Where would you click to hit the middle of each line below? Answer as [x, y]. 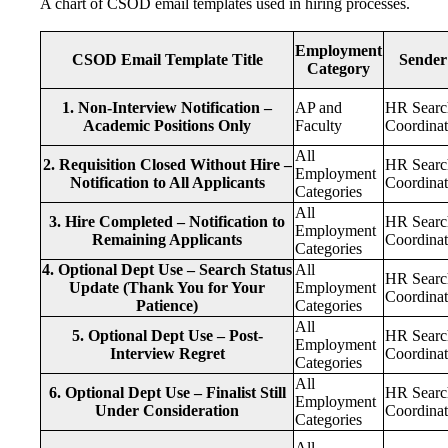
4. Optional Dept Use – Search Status [167, 269]
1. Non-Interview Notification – [167, 107]
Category [338, 68]
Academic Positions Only [167, 125]
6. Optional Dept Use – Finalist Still [167, 392]
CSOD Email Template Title [167, 59]
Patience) [167, 305]
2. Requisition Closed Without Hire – [167, 164]
